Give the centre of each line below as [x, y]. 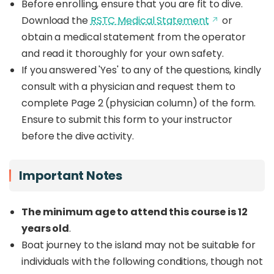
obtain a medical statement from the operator [134, 37]
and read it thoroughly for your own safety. [123, 54]
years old [46, 228]
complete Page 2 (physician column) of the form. [139, 103]
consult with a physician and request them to [128, 87]
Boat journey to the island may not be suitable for [139, 245]
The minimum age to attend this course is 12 [135, 212]
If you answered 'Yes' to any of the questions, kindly [141, 70]
